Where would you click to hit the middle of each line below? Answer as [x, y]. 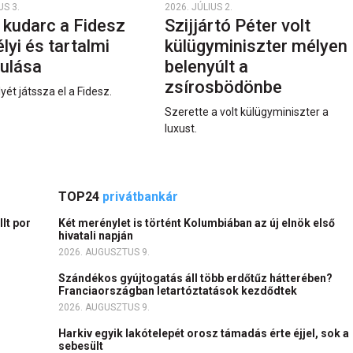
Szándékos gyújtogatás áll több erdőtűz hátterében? [195, 278]
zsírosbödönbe [225, 87]
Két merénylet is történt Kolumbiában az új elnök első [197, 223]
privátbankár [140, 196]
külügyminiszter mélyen [256, 46]
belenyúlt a [206, 66]
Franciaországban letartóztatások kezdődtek [180, 290]
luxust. [180, 128]
